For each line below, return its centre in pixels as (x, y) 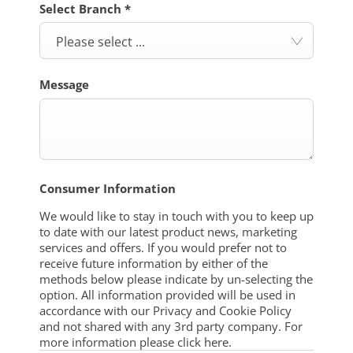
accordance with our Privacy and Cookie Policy (165, 310)
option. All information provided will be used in (167, 294)
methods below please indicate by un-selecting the (176, 279)
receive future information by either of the (154, 263)
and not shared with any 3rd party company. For (171, 326)
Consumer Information (108, 188)
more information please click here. (136, 342)
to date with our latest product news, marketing (168, 231)
